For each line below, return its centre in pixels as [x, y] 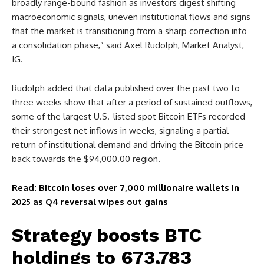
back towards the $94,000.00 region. [86, 159]
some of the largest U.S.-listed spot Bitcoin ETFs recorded [128, 116]
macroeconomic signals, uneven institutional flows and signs [131, 17]
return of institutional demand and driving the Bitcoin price [128, 145]
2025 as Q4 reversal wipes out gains [90, 202]
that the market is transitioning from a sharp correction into [129, 31]
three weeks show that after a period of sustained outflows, [132, 102]
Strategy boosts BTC [107, 235]
